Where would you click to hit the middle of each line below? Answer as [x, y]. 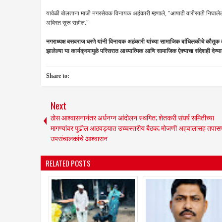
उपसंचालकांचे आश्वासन [79, 138]
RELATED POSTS [68, 163]
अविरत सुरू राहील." [67, 23]
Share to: [58, 76]
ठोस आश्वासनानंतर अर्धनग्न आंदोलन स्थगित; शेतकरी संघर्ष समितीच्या [132, 117]
